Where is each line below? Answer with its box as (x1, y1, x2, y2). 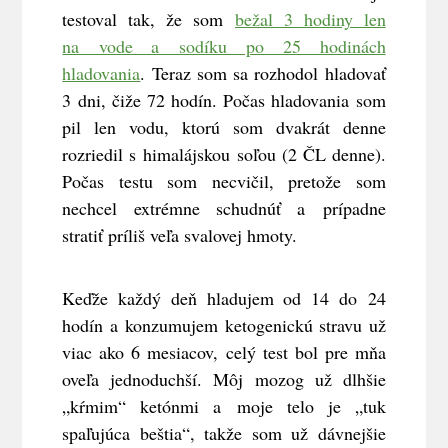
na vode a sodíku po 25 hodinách (62, 34, 386, 59)
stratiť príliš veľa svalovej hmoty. (62, 223, 298, 248)
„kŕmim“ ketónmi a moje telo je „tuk (62, 394, 386, 419)
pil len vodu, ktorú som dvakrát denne (62, 115, 386, 140)
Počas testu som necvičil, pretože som (62, 169, 386, 194)
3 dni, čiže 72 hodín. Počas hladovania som (62, 88, 386, 113)
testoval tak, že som (62, 7, 235, 32)
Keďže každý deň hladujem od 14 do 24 (62, 286, 386, 311)
